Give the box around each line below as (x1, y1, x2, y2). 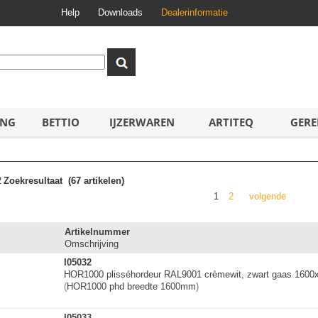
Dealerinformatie (161, 6, 228, 18)
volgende (249, 191, 286, 202)
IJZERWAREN (109, 115, 175, 129)
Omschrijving (65, 238, 119, 249)
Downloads (98, 6, 143, 18)
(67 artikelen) (65, 175, 124, 186)
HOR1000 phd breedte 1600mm (67, 281, 196, 292)
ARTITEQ (209, 115, 253, 129)
